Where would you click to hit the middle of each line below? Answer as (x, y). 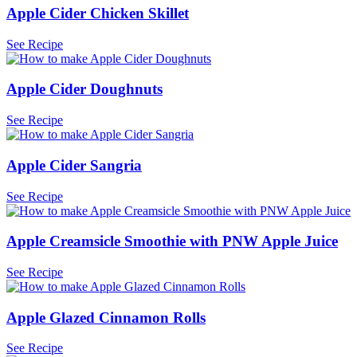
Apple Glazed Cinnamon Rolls (106, 317)
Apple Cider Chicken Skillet (98, 13)
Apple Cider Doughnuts (84, 89)
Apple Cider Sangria (74, 165)
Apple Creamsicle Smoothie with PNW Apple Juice (172, 241)
